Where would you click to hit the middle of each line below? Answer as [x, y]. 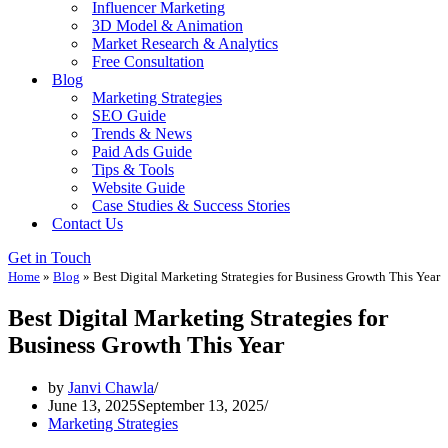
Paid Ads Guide [142, 151]
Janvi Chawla [111, 387]
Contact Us [87, 223]
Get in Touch [49, 257]
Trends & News [142, 133]
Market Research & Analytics [185, 43]
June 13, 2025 [92, 405]
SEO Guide [129, 115]
